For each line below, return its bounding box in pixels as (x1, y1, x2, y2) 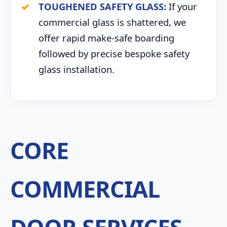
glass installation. (39, 63, 115, 75)
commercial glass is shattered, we (39, 16, 186, 28)
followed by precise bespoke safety (39, 47, 190, 60)
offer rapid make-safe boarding (39, 31, 174, 44)
